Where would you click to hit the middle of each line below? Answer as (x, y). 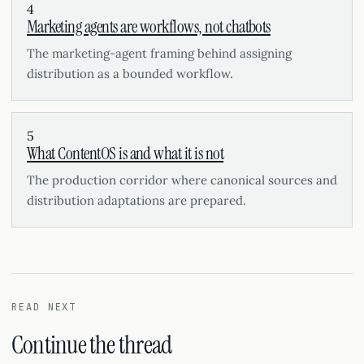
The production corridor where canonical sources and (182, 180)
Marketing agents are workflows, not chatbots (149, 27)
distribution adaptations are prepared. (136, 200)
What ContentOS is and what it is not (126, 154)
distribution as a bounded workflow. (130, 74)
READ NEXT (44, 307)
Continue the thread (92, 345)
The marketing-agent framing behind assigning (159, 53)
